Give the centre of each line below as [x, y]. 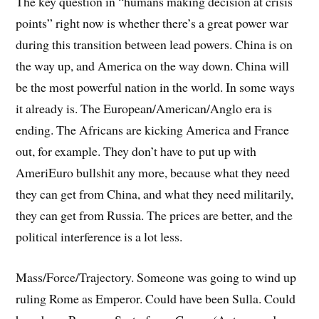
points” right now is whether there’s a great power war [152, 23]
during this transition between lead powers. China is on [155, 44]
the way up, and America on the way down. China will [153, 66]
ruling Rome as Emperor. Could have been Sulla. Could [156, 298]
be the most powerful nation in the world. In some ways [156, 87]
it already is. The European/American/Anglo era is [144, 108]
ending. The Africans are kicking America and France [153, 130]
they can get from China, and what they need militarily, [155, 194]
